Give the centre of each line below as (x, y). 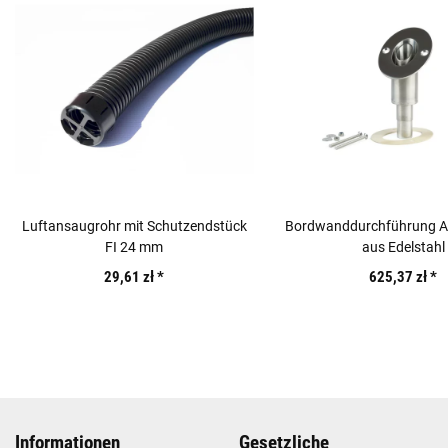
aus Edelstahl (403, 247)
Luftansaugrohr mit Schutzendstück (134, 226)
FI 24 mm (134, 247)
